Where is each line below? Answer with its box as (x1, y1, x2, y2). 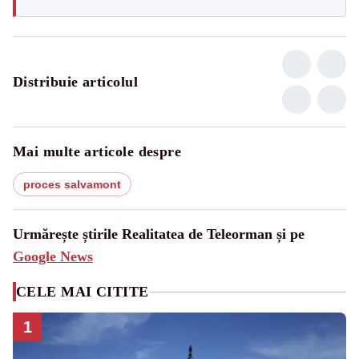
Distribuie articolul (13, 74, 138, 91)
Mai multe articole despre (13, 143, 182, 160)
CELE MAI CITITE (16, 284, 149, 301)
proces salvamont (23, 178, 121, 192)
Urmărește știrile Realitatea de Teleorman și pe (13, 226, 305, 243)
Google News (13, 248, 93, 265)
